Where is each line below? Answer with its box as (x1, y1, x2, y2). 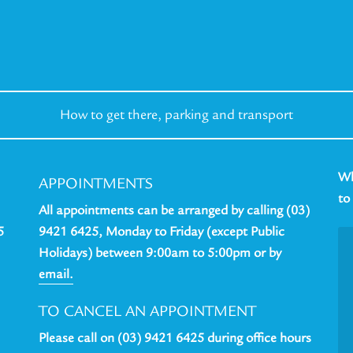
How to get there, (60, 106, 165, 124)
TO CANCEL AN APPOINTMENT (39, 302, 256, 321)
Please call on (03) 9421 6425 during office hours (39, 330, 311, 347)
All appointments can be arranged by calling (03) (39, 203, 310, 219)
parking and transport (165, 106, 293, 124)
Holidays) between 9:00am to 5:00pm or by (39, 245, 281, 262)
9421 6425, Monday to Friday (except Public (39, 224, 284, 240)
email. (39, 266, 73, 283)
